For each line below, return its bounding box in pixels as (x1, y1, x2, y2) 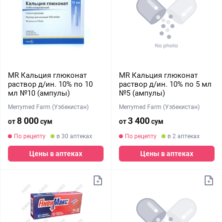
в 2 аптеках (167, 133, 200, 140)
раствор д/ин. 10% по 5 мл (118, 80, 212, 89)
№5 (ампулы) (118, 89, 165, 98)
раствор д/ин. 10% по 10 (8, 80, 93, 89)
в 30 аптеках (56, 133, 92, 140)
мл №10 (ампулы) (8, 89, 70, 98)
